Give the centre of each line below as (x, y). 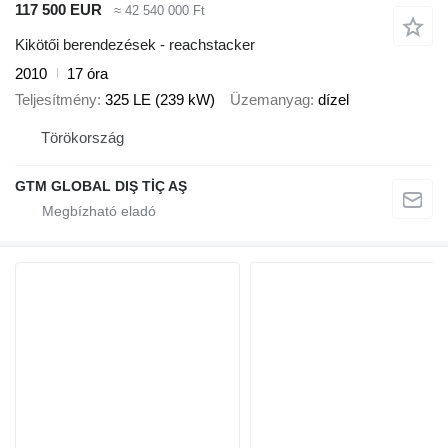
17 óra (87, 73)
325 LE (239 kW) (160, 100)
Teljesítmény (56, 100)
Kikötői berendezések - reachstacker (135, 44)
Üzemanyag (270, 100)
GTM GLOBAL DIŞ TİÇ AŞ (101, 185)
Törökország (82, 137)
